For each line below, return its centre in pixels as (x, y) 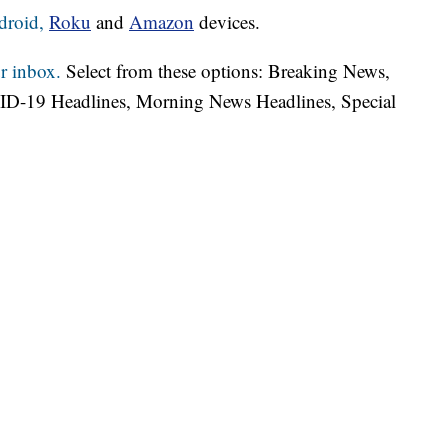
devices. (227, 22)
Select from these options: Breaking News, (225, 71)
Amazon (161, 22)
